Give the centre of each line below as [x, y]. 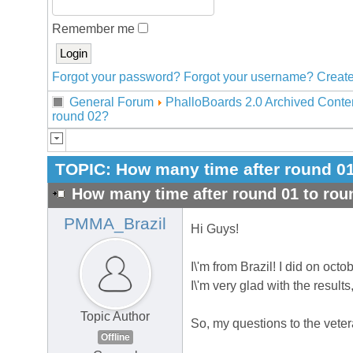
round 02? [80, 116]
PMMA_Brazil [115, 224]
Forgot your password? [116, 77]
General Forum [111, 102]
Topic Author [115, 317]
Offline [115, 338]
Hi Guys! [215, 229]
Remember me [95, 29]
